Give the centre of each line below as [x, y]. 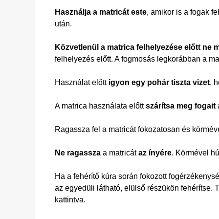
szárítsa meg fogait [181, 106]
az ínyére [154, 153]
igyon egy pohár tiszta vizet [159, 82]
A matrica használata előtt [100, 106]
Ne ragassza [78, 153]
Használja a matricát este [101, 12]
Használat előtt [82, 82]
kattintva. [70, 200]
